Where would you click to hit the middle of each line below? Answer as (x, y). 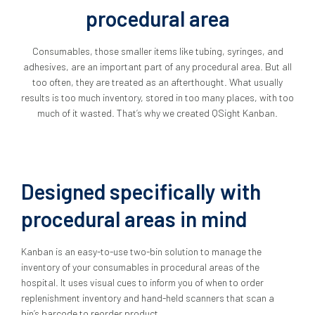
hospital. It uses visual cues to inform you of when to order (142, 282)
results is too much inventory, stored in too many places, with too (157, 97)
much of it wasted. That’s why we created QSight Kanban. (157, 113)
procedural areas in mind (134, 219)
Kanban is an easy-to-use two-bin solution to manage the (141, 251)
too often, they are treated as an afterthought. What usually (157, 82)
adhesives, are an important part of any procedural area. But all (157, 66)
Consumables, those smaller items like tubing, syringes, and (157, 51)
